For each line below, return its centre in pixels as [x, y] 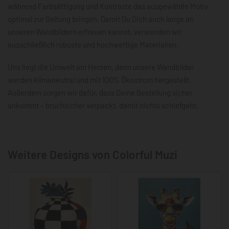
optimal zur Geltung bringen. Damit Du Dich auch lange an [101, 19]
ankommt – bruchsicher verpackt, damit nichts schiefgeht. [103, 105]
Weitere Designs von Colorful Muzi [93, 154]
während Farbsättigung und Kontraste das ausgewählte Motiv [108, 6]
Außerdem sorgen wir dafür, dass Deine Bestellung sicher [100, 92]
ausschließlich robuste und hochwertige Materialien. [93, 45]
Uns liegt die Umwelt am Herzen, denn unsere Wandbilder [101, 67]
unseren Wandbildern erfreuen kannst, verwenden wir [95, 32]
